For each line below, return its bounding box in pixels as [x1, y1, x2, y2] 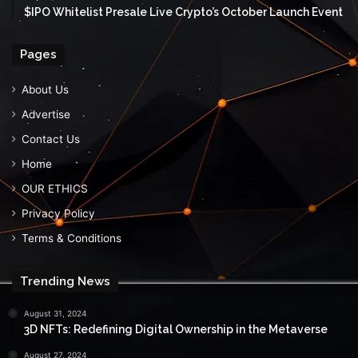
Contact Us [22, 133, 80, 146]
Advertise [22, 108, 70, 121]
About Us [22, 83, 69, 97]
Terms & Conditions [22, 232, 121, 245]
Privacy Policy [22, 207, 95, 221]
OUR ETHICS [22, 182, 88, 196]
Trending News [20, 274, 110, 289]
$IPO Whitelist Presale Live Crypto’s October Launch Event [24, 6, 343, 19]
